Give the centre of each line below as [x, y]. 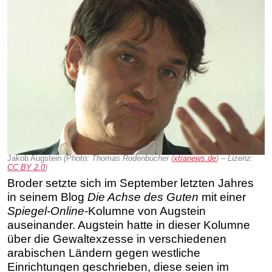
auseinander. [42, 225]
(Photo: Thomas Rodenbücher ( [119, 158]
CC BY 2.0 [26, 168]
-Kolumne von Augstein [145, 211]
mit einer [222, 197]
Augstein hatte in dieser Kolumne [164, 225]
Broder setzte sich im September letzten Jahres [131, 183]
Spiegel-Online [46, 211]
